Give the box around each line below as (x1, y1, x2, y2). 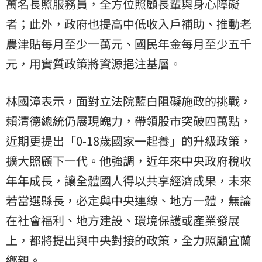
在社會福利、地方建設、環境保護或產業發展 (6, 211, 240, 229)
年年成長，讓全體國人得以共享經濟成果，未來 (6, 171, 251, 189)
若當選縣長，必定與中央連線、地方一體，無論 (6, 191, 251, 209)
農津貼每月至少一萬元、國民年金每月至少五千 (6, 35, 251, 52)
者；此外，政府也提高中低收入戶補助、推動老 (6, 15, 251, 32)
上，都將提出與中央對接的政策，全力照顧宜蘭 (6, 231, 251, 249)
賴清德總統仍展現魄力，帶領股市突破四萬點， (6, 112, 251, 129)
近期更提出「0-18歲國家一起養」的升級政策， (6, 132, 251, 149)
